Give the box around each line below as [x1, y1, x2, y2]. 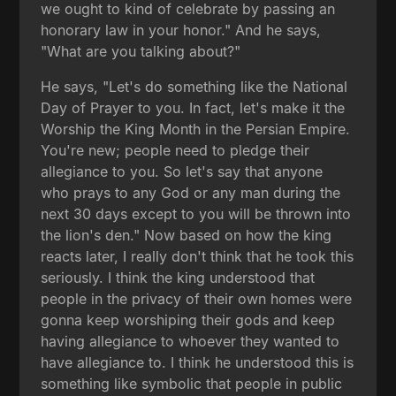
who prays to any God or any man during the [41, 183, 341, 202]
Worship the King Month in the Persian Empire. [41, 119, 351, 138]
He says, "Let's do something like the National [41, 77, 348, 95]
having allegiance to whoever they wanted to [41, 331, 340, 350]
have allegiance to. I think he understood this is [41, 353, 354, 371]
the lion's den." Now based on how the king [41, 225, 332, 244]
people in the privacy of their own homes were [41, 289, 353, 308]
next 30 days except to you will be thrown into [41, 204, 352, 223]
